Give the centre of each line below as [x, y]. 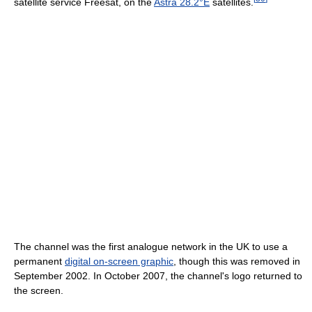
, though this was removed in [237, 262]
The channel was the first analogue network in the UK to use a [151, 247]
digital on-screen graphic [119, 262]
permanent [39, 262]
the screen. [39, 291]
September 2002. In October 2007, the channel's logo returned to [158, 276]
